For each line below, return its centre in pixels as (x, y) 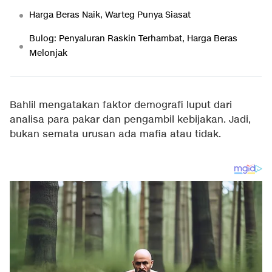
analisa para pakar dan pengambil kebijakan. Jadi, (130, 120)
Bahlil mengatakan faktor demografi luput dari (121, 105)
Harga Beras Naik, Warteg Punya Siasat (110, 15)
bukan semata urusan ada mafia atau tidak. (115, 134)
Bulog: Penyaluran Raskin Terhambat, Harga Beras (133, 39)
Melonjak (48, 53)
